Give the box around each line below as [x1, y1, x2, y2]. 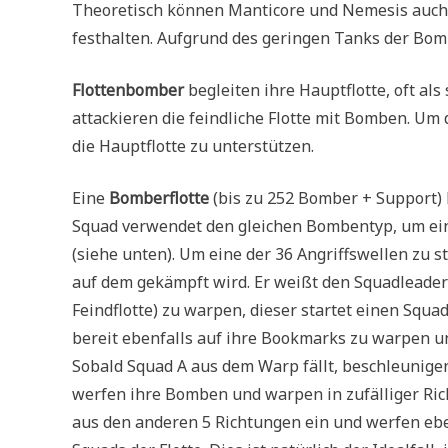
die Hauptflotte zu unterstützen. [72, 135, 314, 158]
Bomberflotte [109, 187, 209, 210]
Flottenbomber [72, 79, 184, 102]
